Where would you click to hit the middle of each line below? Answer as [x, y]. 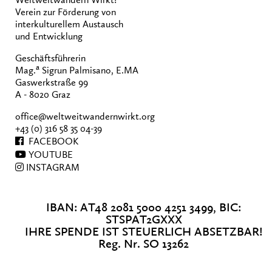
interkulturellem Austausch [69, 24]
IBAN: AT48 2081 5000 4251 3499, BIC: [144, 208]
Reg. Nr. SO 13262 [144, 244]
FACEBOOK [51, 142]
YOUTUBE [49, 155]
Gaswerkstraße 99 [52, 82]
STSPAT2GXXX [144, 220]
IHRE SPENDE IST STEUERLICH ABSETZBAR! [144, 232]
